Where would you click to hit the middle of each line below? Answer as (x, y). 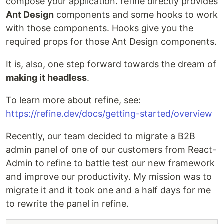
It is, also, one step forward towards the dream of (111, 64)
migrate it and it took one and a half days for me (108, 190)
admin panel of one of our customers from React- (111, 150)
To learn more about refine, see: (73, 100)
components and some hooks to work (136, 15)
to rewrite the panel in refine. (67, 204)
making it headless (46, 78)
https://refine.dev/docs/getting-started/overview (109, 114)
